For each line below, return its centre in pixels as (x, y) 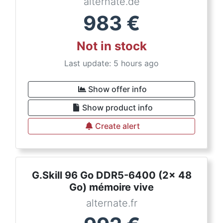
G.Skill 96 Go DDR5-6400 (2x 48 (111, 175)
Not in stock (111, 46)
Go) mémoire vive (111, 187)
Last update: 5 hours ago (111, 63)
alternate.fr (111, 203)
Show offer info (117, 89)
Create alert (117, 126)
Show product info (117, 108)
